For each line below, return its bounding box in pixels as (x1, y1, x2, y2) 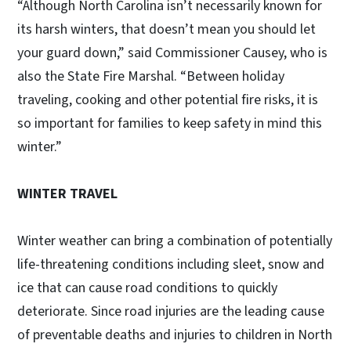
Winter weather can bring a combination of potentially (17, 231, 332, 251)
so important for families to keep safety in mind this (17, 114, 322, 134)
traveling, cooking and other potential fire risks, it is (17, 90, 318, 110)
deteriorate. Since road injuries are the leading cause (17, 302, 324, 322)
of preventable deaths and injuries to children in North (17, 325, 332, 346)
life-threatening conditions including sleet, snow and (17, 255, 324, 275)
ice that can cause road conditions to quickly (17, 278, 277, 299)
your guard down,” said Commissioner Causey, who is (17, 43, 327, 63)
